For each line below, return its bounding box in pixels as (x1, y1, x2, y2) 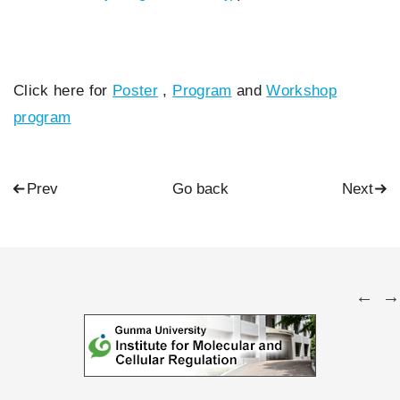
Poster (112, 82, 159, 99)
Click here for (13, 82, 113, 99)
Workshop (266, 82, 337, 99)
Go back (171, 180, 229, 197)
